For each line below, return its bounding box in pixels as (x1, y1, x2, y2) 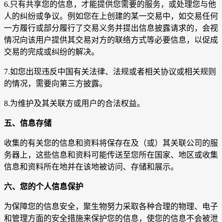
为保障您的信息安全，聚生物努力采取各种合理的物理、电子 (4, 202, 218, 211)
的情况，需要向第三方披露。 (4, 79, 107, 88)
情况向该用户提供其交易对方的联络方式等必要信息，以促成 (4, 36, 218, 45)
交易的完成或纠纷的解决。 (4, 48, 99, 56)
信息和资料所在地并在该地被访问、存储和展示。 (4, 163, 178, 171)
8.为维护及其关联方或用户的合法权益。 (4, 99, 145, 108)
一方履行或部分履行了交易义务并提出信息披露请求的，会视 (4, 24, 218, 33)
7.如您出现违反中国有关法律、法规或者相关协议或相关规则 (4, 67, 216, 76)
